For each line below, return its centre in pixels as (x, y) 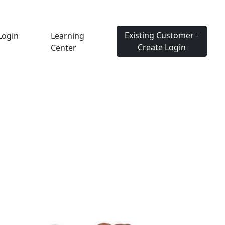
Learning (67, 36)
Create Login (161, 47)
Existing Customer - (162, 35)
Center (63, 48)
